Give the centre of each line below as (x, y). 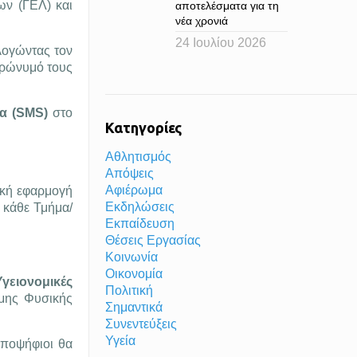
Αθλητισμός (138, 157)
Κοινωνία (131, 257)
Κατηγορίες (143, 127)
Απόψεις (129, 173)
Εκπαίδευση (139, 224)
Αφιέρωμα (133, 190)
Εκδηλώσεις (139, 207)
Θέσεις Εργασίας (153, 240)
